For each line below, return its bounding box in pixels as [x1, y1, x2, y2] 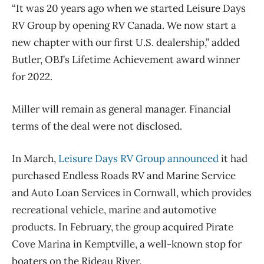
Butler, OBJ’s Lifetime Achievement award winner [12, 52, 240, 66]
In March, [12, 151, 58, 165]
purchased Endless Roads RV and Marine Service [12, 169, 236, 182]
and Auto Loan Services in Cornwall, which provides [12, 186, 252, 199]
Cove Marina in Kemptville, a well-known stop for [12, 237, 242, 250]
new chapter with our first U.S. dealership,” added [12, 35, 240, 49]
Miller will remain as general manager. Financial [12, 102, 231, 115]
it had [219, 151, 247, 165]
